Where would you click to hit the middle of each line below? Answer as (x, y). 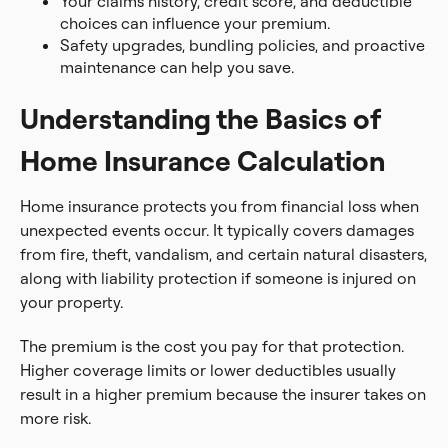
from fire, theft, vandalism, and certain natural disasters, (223, 254)
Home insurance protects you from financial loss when (219, 206)
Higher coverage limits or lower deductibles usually (208, 370)
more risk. (55, 418)
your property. (71, 302)
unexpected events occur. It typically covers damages (217, 230)
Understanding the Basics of (200, 118)
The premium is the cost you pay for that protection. (212, 346)
